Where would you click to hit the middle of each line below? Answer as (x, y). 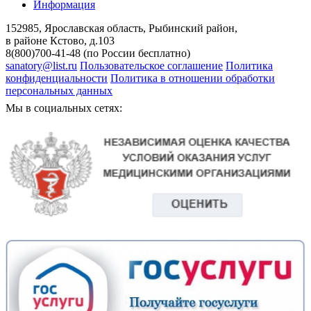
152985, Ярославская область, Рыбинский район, (121, 28)
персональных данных (59, 90)
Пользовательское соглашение (151, 65)
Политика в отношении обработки (193, 78)
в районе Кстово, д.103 (60, 40)
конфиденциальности (57, 78)
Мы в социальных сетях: (64, 108)
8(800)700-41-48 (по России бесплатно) (98, 53)
